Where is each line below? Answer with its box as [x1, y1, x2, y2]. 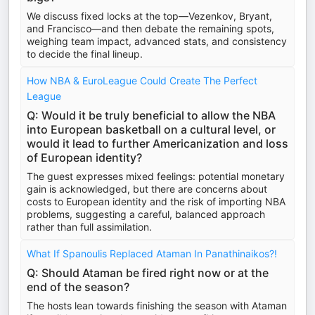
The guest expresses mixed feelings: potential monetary [27, 170, 285, 182]
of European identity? [27, 150, 142, 165]
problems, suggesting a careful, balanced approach [27, 208, 265, 220]
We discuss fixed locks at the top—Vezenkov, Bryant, [27, 10, 272, 22]
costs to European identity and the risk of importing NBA [27, 195, 285, 207]
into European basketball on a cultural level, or [27, 122, 276, 136]
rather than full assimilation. [27, 221, 152, 233]
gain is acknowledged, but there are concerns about [27, 183, 267, 195]
